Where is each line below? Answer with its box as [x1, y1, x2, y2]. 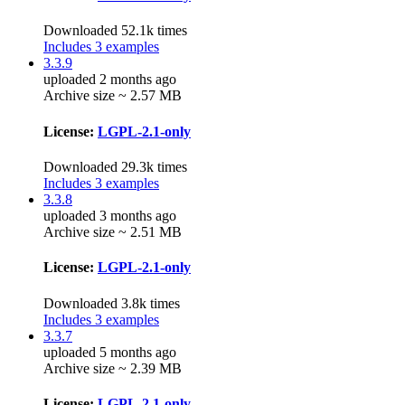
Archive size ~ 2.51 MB [43, 224, 182, 240]
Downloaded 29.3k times [43, 159, 187, 174]
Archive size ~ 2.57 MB [43, 88, 182, 104]
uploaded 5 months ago [43, 344, 176, 360]
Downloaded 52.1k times [43, 23, 187, 39]
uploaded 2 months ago [43, 71, 176, 88]
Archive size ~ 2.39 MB [43, 360, 182, 376]
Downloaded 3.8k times [43, 295, 180, 311]
